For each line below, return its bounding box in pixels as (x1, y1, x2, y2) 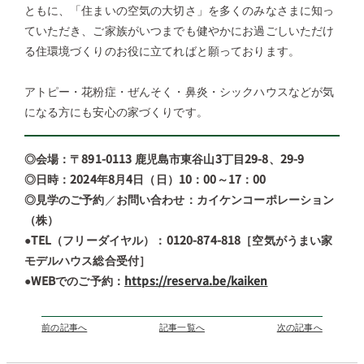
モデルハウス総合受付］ (24, 252, 151, 269)
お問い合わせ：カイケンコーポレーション (115, 191, 335, 208)
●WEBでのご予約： (24, 272, 124, 289)
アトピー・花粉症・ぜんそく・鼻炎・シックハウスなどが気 (24, 83, 335, 100)
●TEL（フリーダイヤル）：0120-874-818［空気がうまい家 (24, 232, 333, 249)
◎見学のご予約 (24, 191, 105, 208)
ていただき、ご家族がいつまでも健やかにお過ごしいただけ (24, 22, 335, 39)
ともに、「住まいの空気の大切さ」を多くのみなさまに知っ (24, 2, 335, 19)
